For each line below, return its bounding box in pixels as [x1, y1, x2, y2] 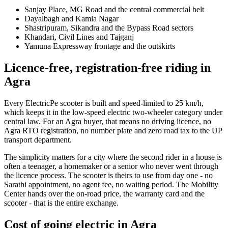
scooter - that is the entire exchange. [4, 198, 119, 207]
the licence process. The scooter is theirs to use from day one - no [4, 170, 213, 180]
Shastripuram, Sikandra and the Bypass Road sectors [24, 23, 193, 32]
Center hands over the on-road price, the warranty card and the [4, 189, 205, 198]
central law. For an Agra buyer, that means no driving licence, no [4, 117, 211, 126]
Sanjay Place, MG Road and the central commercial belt [24, 5, 204, 14]
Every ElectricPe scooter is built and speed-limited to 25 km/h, [4, 98, 204, 107]
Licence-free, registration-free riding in [4, 61, 211, 74]
